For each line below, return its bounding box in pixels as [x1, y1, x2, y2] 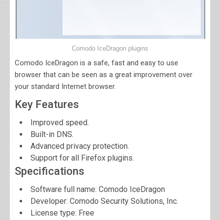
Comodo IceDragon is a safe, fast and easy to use [15, 58, 178, 68]
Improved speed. [30, 118, 89, 128]
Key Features [15, 98, 79, 111]
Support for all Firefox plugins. [30, 153, 134, 163]
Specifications [15, 165, 84, 178]
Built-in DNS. [30, 130, 74, 139]
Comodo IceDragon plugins [72, 45, 148, 53]
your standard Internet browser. [15, 82, 116, 91]
